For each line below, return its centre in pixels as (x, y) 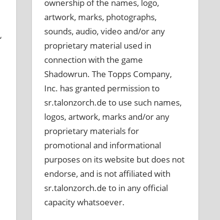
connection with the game (94, 59)
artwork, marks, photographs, (101, 17)
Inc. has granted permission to (102, 88)
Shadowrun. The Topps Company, (108, 74)
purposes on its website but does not (115, 159)
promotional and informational (103, 145)
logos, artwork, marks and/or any (107, 116)
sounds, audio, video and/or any (105, 31)
